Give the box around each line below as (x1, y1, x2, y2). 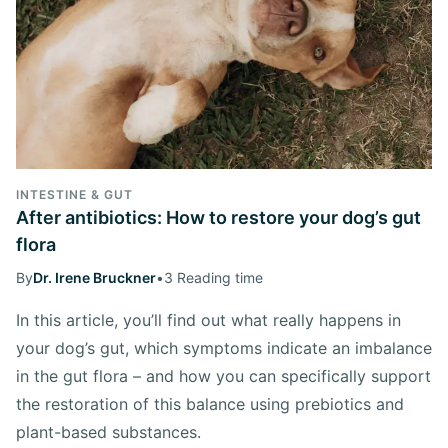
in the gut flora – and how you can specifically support (16, 365, 431, 386)
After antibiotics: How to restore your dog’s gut (16, 206, 421, 228)
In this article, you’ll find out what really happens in (16, 309, 401, 330)
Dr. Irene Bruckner (33, 268, 156, 286)
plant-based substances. (16, 421, 201, 442)
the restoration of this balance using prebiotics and (16, 393, 404, 414)
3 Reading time (164, 268, 263, 286)
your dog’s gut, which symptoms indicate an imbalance (16, 337, 432, 358)
